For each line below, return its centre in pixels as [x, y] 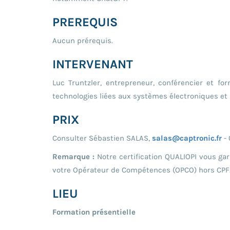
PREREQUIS [85, 22]
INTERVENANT [93, 64]
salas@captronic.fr [187, 138]
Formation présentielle [94, 212]
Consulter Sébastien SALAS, [102, 138]
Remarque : [75, 156]
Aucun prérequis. [83, 40]
